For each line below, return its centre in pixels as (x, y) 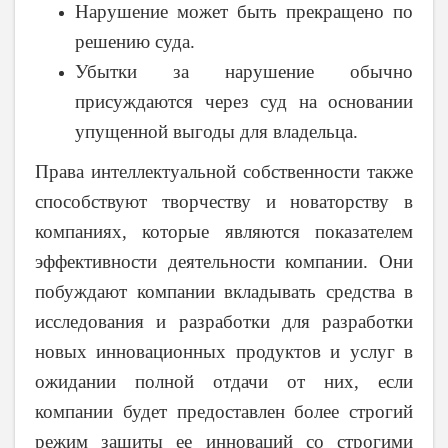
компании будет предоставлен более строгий (224, 412)
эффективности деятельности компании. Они (224, 262)
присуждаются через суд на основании (244, 102)
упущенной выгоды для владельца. (216, 132)
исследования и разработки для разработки (224, 322)
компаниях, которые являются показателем (224, 232)
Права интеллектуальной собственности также (224, 172)
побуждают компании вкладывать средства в (224, 292)
